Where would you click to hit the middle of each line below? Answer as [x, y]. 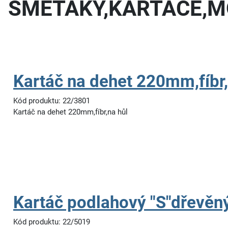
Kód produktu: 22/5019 [52, 222]
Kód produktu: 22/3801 [52, 101]
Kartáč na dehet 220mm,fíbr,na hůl [70, 112]
